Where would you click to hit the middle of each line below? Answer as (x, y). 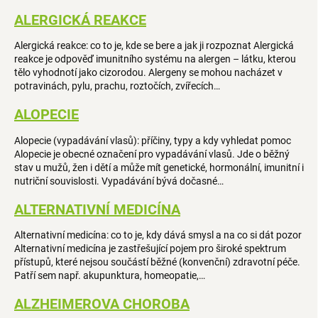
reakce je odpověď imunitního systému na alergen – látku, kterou (155, 59)
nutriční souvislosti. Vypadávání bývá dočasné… (119, 181)
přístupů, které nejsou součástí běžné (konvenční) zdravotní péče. (157, 262)
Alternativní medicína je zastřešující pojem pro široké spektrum (150, 249)
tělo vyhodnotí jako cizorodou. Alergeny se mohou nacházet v (148, 73)
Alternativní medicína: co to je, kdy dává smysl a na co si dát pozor (158, 235)
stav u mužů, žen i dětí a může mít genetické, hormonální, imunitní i (159, 167)
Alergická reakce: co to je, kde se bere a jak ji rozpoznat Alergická (154, 46)
